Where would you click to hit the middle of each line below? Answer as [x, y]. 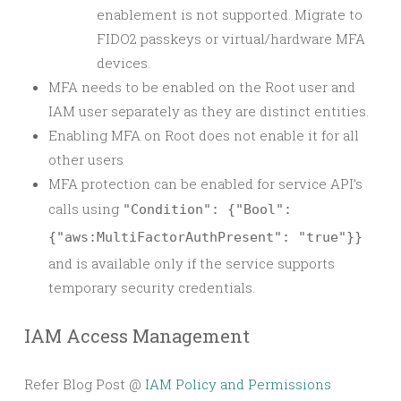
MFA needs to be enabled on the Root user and [202, 86]
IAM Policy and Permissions [238, 384]
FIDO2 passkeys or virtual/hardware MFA [231, 38]
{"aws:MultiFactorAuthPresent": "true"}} [205, 237]
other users [86, 159]
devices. [124, 62]
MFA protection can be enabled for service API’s [205, 183]
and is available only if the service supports [192, 263]
